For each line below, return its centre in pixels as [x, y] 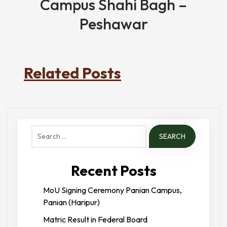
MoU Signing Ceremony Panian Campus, [112, 190]
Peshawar [113, 24]
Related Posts [72, 73]
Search [45, 131]
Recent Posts [113, 171]
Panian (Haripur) [71, 202]
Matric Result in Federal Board [95, 219]
